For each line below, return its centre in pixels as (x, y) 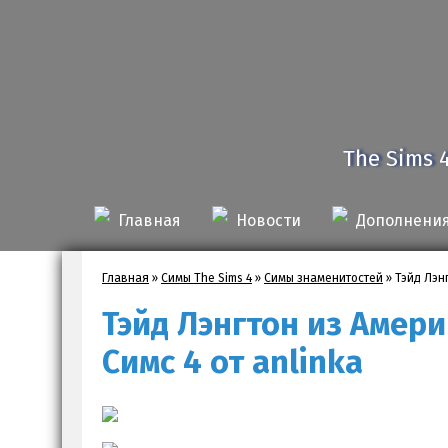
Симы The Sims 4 (206, 277)
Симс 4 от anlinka (232, 361)
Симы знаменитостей (323, 277)
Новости (268, 220)
